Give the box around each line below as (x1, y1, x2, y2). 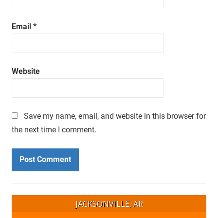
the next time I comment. (12, 125, 96, 134)
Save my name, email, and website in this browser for (24, 111, 206, 121)
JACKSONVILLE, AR (75, 198, 143, 209)
